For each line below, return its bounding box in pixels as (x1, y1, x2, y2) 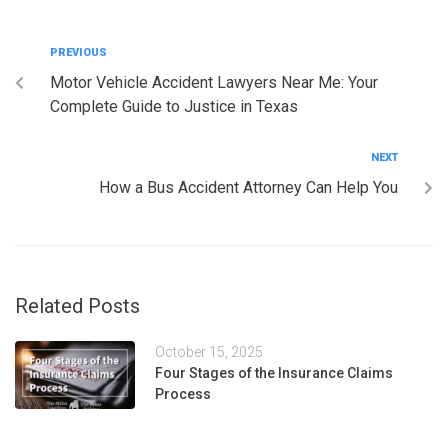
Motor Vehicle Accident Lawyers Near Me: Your (50, 72, 378, 92)
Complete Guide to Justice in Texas (50, 96, 298, 116)
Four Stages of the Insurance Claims (155, 364, 393, 381)
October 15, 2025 (155, 343, 263, 360)
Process (155, 385, 211, 402)
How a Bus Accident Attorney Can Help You (99, 177, 398, 197)
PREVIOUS (50, 45, 107, 59)
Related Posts (15, 293, 140, 318)
